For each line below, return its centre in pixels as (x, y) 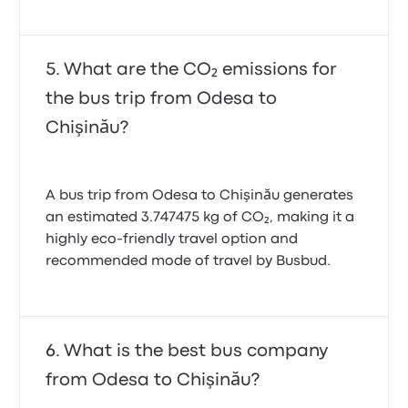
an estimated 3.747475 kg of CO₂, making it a (200, 218)
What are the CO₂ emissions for (201, 70)
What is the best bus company (196, 351)
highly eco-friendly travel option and (172, 240)
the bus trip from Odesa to (162, 99)
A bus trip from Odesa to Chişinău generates (200, 196)
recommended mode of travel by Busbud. (189, 261)
